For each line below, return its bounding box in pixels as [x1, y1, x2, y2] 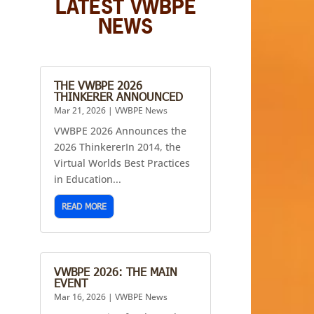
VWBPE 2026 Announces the [54, 124, 187, 137]
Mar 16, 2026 [54, 291, 107, 303]
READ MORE [62, 201, 107, 211]
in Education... [54, 172, 122, 186]
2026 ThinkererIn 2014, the [54, 140, 182, 153]
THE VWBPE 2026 [54, 78, 143, 92]
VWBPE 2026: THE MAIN [54, 265, 178, 279]
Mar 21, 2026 [54, 104, 107, 116]
